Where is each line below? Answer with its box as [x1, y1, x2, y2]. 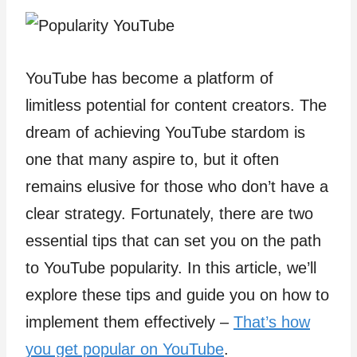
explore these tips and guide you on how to [25, 286, 329, 304]
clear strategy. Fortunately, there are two [25, 205, 313, 222]
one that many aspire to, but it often [25, 151, 279, 168]
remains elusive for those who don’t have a [25, 178, 328, 195]
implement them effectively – [25, 313, 233, 331]
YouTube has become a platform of [25, 69, 273, 87]
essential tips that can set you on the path [25, 232, 321, 249]
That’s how [233, 313, 310, 331]
